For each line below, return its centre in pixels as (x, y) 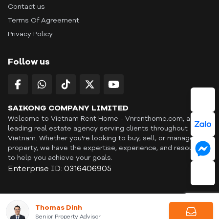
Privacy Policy (30, 34)
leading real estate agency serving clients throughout (98, 129)
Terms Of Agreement (44, 21)
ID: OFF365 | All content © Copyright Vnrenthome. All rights (108, 207)
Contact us (26, 7)
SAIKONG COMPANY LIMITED (68, 108)
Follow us (29, 62)
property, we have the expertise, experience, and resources (108, 148)
